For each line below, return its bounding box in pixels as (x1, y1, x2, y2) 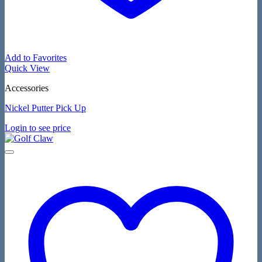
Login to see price (5, 123, 71, 133)
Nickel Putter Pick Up (5, 103, 86, 113)
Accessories (5, 83, 49, 94)
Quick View (5, 63, 50, 74)
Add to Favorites (5, 53, 67, 63)
